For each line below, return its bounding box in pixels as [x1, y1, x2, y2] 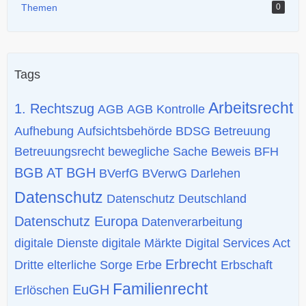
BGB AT [14, 165, 63, 180]
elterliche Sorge [47, 258, 133, 272]
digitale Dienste [14, 236, 98, 250]
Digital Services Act [185, 236, 290, 250]
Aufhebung [14, 124, 74, 138]
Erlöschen [14, 283, 69, 297]
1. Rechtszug [14, 100, 94, 116]
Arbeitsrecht [208, 98, 293, 117]
